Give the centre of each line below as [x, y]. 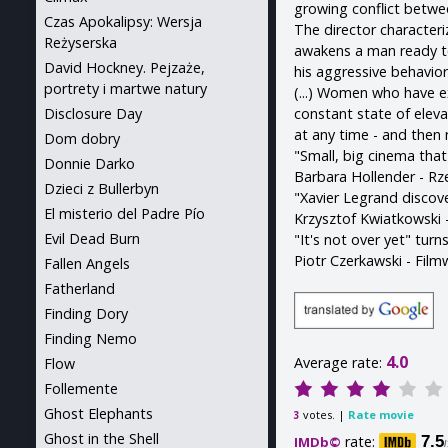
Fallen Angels [87, 263]
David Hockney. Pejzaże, [124, 67]
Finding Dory [86, 313]
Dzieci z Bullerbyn [101, 188]
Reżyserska [80, 42]
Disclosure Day [93, 113]
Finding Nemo [90, 338]
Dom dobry [82, 138]
